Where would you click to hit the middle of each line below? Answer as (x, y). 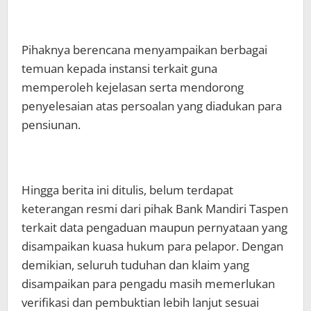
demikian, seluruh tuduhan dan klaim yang (135, 264)
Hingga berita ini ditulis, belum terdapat (127, 190)
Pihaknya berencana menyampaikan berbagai (144, 49)
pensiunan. (51, 124)
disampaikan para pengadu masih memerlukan (148, 283)
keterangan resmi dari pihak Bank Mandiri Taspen (155, 208)
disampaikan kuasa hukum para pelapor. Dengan (152, 246)
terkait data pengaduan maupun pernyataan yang (154, 227)
